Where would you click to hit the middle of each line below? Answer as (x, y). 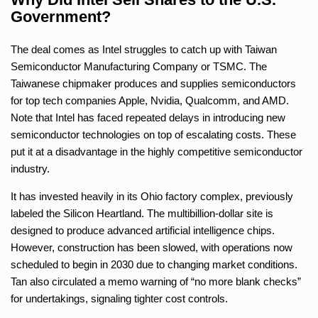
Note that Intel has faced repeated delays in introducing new (148, 117)
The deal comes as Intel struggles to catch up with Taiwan (144, 49)
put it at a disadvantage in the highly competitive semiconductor (157, 151)
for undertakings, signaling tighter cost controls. (119, 298)
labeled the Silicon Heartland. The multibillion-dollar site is (142, 213)
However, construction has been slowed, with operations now (152, 247)
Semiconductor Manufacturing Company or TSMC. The (139, 66)
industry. (30, 168)
